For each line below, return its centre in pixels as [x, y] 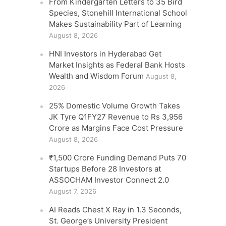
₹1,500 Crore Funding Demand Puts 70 [118, 158]
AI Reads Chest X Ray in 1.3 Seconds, [116, 210]
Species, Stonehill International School [118, 13]
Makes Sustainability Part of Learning [116, 24]
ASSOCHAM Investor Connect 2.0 [109, 180]
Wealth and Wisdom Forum [97, 76]
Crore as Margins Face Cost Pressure [116, 128]
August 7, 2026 [73, 191]
